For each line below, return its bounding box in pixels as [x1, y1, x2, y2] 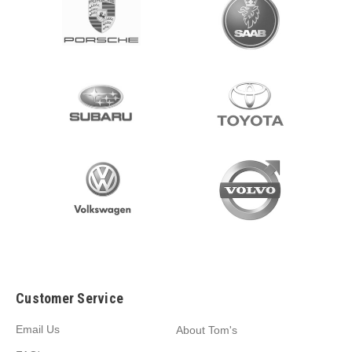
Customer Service [16, 289, 123, 306]
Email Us [16, 322, 60, 335]
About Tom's [176, 323, 237, 336]
